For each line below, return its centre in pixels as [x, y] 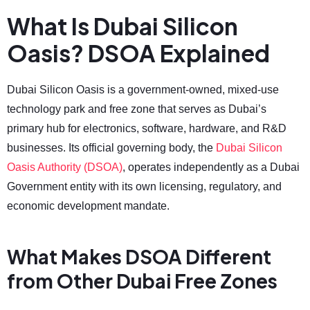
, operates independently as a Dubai [211, 167]
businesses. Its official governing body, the [111, 147]
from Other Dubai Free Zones [142, 281]
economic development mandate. [88, 206]
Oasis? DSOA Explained [138, 53]
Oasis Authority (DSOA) [65, 167]
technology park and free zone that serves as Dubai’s [137, 109]
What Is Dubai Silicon [122, 26]
